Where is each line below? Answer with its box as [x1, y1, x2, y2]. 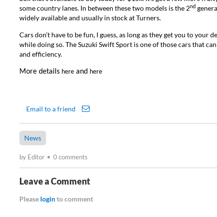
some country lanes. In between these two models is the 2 [19, 4, 190, 12]
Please [19, 195, 40, 203]
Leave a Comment [19, 176, 90, 186]
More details [19, 68, 62, 76]
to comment [55, 195, 93, 203]
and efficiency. [19, 50, 62, 58]
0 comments [53, 153, 88, 161]
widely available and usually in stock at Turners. [19, 14, 161, 22]
